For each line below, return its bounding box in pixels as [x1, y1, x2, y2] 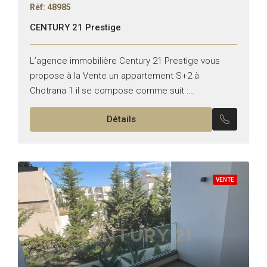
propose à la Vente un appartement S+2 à [30, 70, 199, 81]
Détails [106, 113, 136, 125]
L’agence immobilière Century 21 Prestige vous [30, 55, 220, 66]
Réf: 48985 [30, 2, 71, 12]
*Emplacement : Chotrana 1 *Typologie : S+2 [30, 100, 209, 111]
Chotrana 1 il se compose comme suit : [30, 85, 188, 96]
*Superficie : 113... [30, 114, 104, 126]
